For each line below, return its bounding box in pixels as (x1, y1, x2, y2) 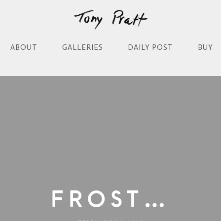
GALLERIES (62, 43, 103, 52)
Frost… (51, 186, 170, 212)
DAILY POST (128, 43, 173, 52)
